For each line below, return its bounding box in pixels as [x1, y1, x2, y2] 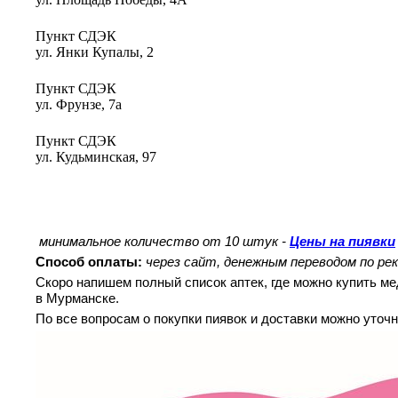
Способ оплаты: [36, 254, 142, 269]
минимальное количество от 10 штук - [39, 234, 290, 249]
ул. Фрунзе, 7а [36, 97, 122, 112]
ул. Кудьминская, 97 [36, 149, 156, 164]
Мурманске [46, 291, 115, 306]
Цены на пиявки [290, 234, 395, 249]
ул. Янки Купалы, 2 [36, 44, 154, 60]
